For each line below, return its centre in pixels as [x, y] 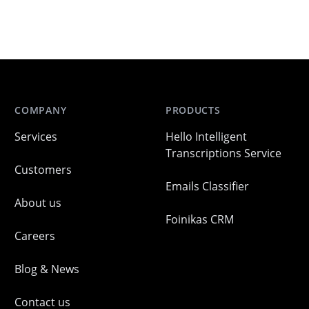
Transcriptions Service [223, 153]
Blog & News [47, 269]
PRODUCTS [193, 110]
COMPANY [41, 110]
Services [36, 137]
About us [38, 203]
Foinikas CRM [199, 219]
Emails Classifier [207, 186]
